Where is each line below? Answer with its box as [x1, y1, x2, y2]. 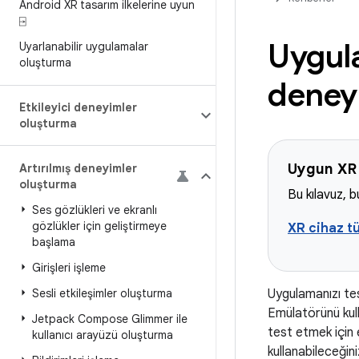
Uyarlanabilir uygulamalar [19, 39, 148, 54]
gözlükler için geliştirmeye [32, 219, 167, 233]
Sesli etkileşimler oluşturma [32, 286, 172, 301]
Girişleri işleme [32, 260, 106, 275]
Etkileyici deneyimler [19, 100, 137, 115]
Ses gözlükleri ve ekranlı [32, 203, 157, 217]
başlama [32, 235, 75, 249]
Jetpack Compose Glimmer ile [32, 312, 188, 326]
